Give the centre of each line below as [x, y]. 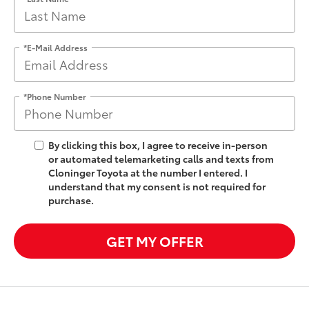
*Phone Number [55, 96]
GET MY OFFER [154, 241]
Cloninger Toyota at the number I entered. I [148, 172]
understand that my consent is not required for [157, 186]
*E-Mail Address [56, 47]
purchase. [71, 200]
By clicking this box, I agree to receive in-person [158, 144]
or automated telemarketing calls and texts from [161, 158]
